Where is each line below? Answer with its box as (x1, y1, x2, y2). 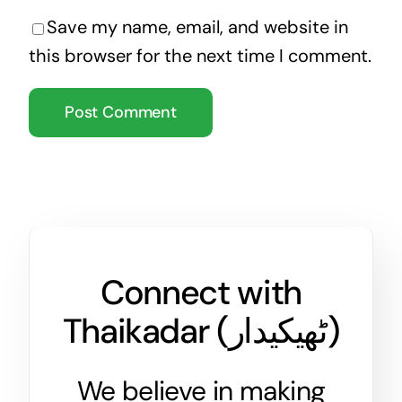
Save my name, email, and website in (46, 15, 348, 39)
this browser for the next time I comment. (28, 44, 371, 68)
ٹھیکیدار (228, 309, 328, 354)
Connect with (100, 270, 301, 316)
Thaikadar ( (62, 309, 229, 354)
